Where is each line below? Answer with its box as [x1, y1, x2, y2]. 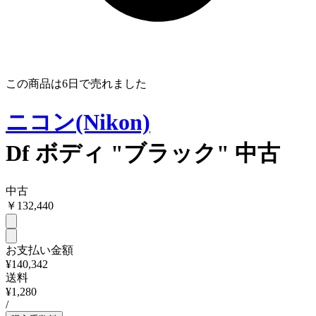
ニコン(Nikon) [6, 109, 150, 135]
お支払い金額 [6, 244, 73, 257]
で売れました [79, 78, 147, 90]
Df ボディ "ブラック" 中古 [6, 140, 280, 166]
